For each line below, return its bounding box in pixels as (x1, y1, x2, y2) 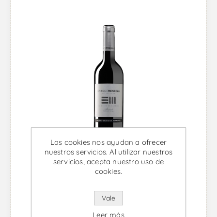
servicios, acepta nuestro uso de (53, 157, 164, 166)
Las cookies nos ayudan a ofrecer (50, 138, 167, 147)
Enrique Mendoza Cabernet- (39, 198, 178, 212)
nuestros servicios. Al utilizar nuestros (44, 147, 173, 156)
